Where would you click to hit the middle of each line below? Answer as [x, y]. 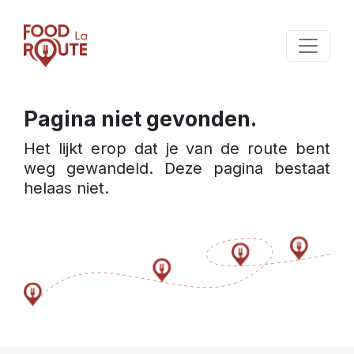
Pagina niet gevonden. [140, 119]
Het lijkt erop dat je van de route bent [177, 149]
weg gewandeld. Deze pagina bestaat [177, 169]
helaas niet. [66, 188]
